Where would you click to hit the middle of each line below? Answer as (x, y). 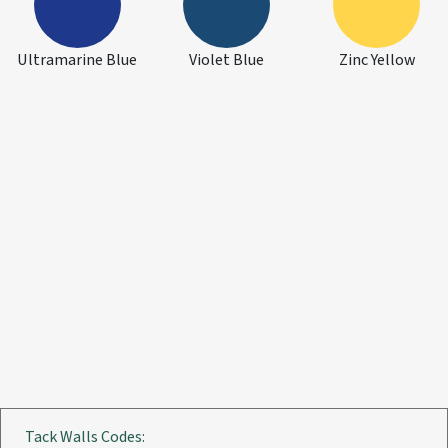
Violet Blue (227, 59)
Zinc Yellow (376, 59)
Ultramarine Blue (77, 59)
